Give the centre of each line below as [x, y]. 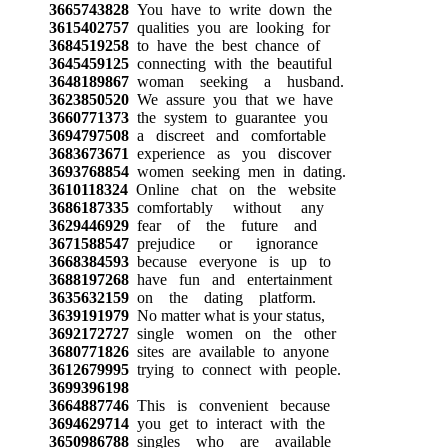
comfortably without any [226, 207]
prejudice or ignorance [223, 243]
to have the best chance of [224, 45]
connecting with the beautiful [230, 63]
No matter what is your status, [226, 315]
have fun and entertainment [230, 279]
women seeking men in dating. [237, 171]
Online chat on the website [231, 189]
